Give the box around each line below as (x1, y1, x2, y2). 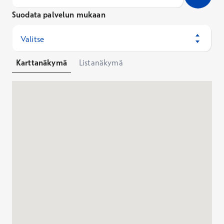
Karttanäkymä (16, 57, 67, 67)
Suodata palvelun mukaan (12, 9, 105, 19)
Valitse (20, 33, 44, 44)
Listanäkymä (78, 57, 123, 67)
